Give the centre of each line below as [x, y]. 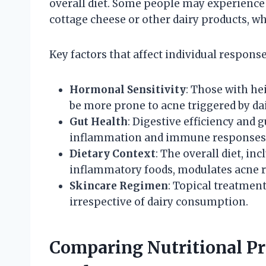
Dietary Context [113, 153]
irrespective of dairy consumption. [159, 202]
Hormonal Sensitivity [128, 89]
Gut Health [99, 121]
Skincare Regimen [119, 186]
